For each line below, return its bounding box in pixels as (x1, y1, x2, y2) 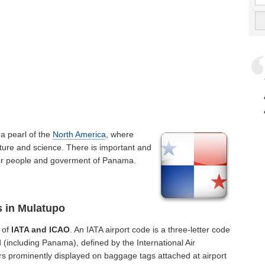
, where (106, 129, 134, 139)
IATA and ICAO (11, 225, 70, 235)
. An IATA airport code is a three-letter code (70, 225, 231, 235)
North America (53, 129, 106, 139)
